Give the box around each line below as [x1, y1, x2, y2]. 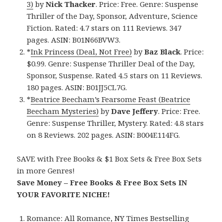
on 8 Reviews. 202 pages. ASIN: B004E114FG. [27, 129, 180, 140]
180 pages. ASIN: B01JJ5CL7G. [27, 82, 127, 92]
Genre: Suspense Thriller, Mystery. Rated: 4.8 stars [27, 117, 204, 128]
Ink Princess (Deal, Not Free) [31, 46, 132, 56]
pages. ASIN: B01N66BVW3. [27, 34, 121, 45]
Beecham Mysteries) [27, 106, 99, 116]
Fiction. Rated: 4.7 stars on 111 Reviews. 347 [27, 22, 182, 33]
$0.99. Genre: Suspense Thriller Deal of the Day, [27, 58, 195, 68]
